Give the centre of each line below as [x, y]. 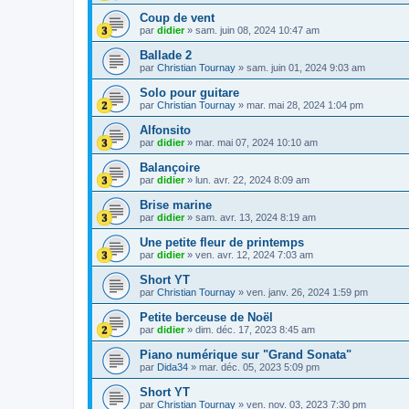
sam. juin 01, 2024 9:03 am [306, 68]
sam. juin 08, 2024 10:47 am [257, 31]
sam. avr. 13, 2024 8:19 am [256, 218]
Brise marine [176, 205]
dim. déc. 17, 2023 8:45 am [255, 330]
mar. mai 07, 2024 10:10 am [257, 143]
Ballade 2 [166, 56]
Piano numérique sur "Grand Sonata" [246, 355]
